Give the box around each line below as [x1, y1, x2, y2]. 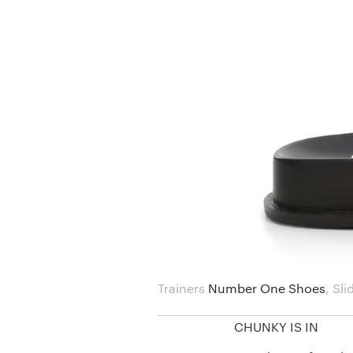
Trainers [157, 280, 205, 296]
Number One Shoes [207, 280, 325, 296]
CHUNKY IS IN [234, 318, 318, 335]
